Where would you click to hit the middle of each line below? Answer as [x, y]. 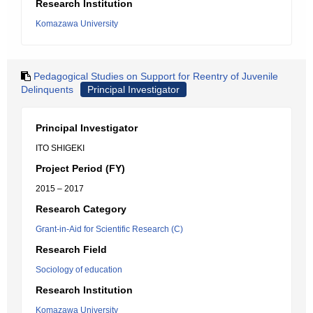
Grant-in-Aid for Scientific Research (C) [109, 229]
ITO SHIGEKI [60, 148]
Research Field [71, 249]
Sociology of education [79, 270]
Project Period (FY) [80, 168]
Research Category [81, 209]
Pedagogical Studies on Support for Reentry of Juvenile [156, 76]
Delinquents [47, 89]
